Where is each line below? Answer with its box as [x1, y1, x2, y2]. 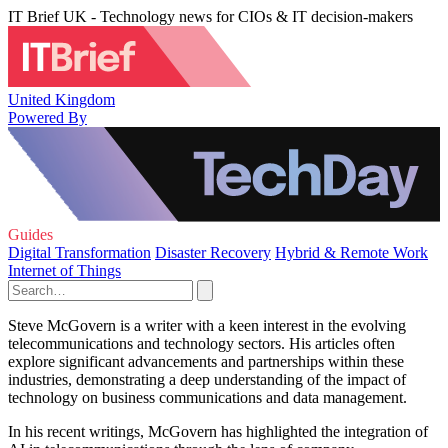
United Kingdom [8, 90, 115, 108]
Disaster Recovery [155, 244, 271, 261]
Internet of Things [8, 262, 121, 279]
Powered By [8, 108, 87, 126]
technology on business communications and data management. [8, 389, 407, 406]
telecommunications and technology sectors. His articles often [8, 335, 395, 352]
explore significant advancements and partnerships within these [8, 353, 404, 370]
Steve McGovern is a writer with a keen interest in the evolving [8, 317, 406, 334]
